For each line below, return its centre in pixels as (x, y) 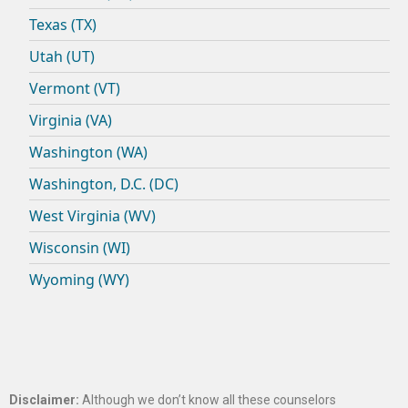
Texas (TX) (63, 25)
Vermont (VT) (75, 89)
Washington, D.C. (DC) (104, 184)
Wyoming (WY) (79, 280)
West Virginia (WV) (92, 216)
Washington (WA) (88, 153)
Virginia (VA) (71, 121)
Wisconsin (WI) (80, 248)
